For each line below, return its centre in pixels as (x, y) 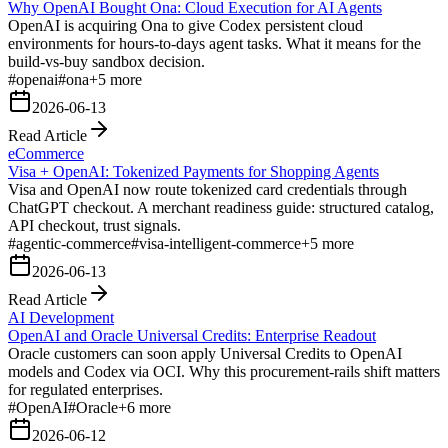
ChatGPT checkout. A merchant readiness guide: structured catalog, (221, 207)
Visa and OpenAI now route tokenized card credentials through (207, 189)
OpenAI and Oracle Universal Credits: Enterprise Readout (192, 335)
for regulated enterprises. (85, 389)
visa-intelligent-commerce (220, 243)
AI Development (61, 317)
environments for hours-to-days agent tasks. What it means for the (214, 43)
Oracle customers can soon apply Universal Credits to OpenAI (205, 353)
